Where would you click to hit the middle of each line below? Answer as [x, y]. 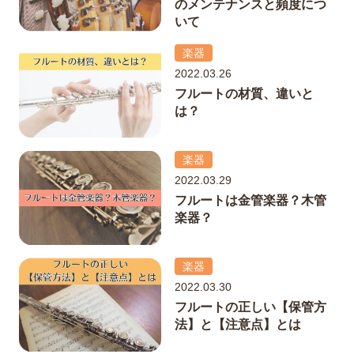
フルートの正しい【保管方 [250, 307]
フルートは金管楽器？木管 [250, 200]
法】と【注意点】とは [238, 325]
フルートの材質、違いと [244, 93]
